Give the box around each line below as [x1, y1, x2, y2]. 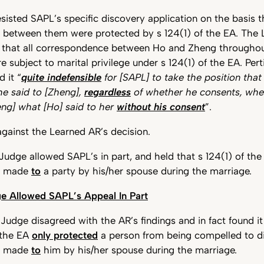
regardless [84, 86, 131, 98]
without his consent [117, 101, 205, 113]
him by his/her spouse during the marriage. [41, 243, 237, 256]
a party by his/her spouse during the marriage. [41, 164, 252, 177]
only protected [32, 229, 98, 241]
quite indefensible [21, 71, 101, 84]
